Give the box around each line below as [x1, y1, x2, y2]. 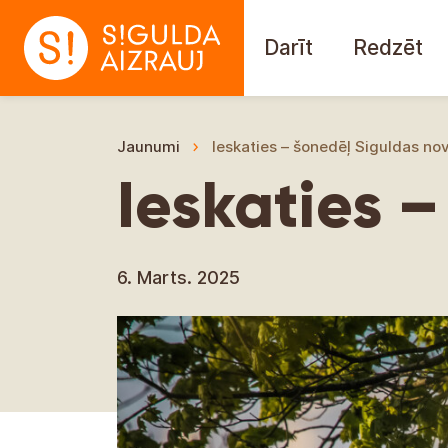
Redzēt [353, 35, 423, 60]
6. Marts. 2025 [117, 267, 240, 288]
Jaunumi [117, 137, 180, 156]
